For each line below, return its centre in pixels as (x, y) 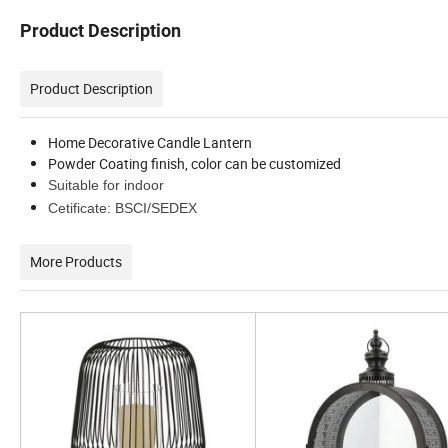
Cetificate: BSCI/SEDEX (124, 208)
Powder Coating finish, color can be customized (194, 164)
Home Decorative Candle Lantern (150, 143)
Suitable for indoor (106, 185)
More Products (76, 262)
